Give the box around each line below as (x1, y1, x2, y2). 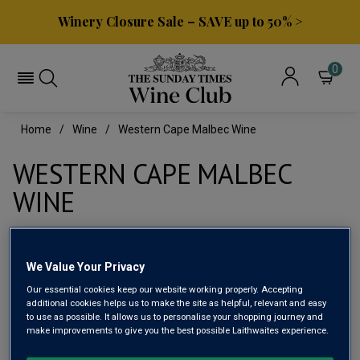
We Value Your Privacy (27, 260, 145, 273)
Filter (100, 250, 125, 263)
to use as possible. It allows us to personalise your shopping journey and (27, 310, 324, 322)
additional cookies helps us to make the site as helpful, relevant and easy (27, 297, 327, 309)
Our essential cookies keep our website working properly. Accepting (27, 283, 304, 295)
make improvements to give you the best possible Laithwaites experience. (27, 324, 329, 336)
